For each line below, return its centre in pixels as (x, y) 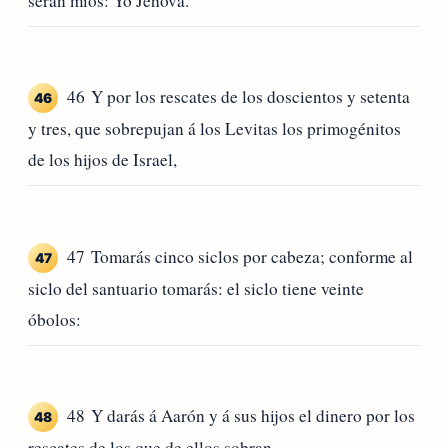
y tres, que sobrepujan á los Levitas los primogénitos (214, 129)
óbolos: (54, 319)
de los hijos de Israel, (102, 160)
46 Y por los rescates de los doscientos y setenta (238, 97)
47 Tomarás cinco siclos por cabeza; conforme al (240, 256)
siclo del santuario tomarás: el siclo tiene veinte (196, 288)
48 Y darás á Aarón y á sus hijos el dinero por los (241, 416)
